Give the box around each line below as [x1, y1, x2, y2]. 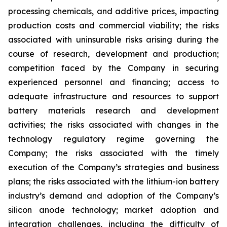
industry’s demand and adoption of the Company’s [8, 191, 219, 201]
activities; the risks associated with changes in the [8, 120, 219, 130]
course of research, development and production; [8, 49, 219, 59]
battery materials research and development [8, 105, 219, 116]
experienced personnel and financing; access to [8, 77, 219, 88]
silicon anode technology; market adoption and [8, 205, 219, 215]
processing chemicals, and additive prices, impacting [8, 6, 219, 17]
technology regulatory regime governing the [8, 134, 219, 144]
